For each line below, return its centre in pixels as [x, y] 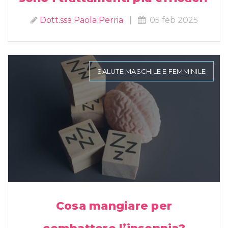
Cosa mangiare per [114, 206]
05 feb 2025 [172, 20]
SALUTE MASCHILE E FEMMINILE [151, 72]
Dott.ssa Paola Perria [81, 20]
